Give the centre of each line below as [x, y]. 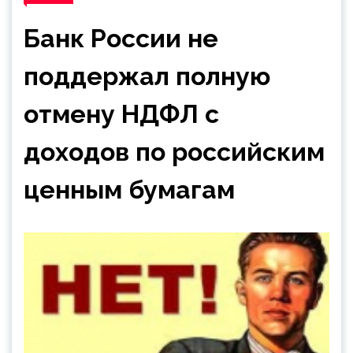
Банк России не [121, 38]
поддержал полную [147, 76]
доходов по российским [174, 152]
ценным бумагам [129, 190]
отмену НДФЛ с [121, 114]
